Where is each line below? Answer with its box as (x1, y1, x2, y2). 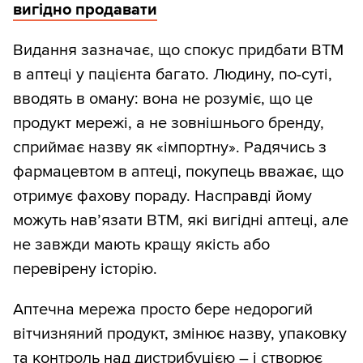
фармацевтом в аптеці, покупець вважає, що (13, 162, 344, 182)
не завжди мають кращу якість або (13, 235, 270, 255)
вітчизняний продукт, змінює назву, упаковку (13, 324, 347, 344)
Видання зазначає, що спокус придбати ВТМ (13, 41, 344, 61)
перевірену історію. (13, 259, 157, 280)
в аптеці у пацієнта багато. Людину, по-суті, (13, 65, 332, 85)
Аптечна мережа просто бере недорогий (13, 300, 313, 320)
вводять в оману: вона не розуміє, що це (13, 89, 313, 109)
